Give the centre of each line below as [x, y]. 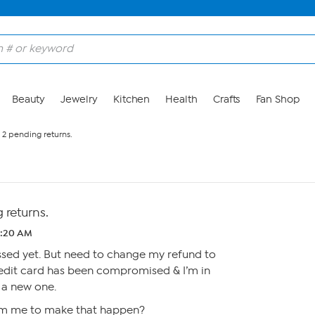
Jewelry [79, 99]
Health [181, 99]
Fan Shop [277, 99]
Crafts [226, 99]
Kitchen [131, 99]
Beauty [28, 99]
